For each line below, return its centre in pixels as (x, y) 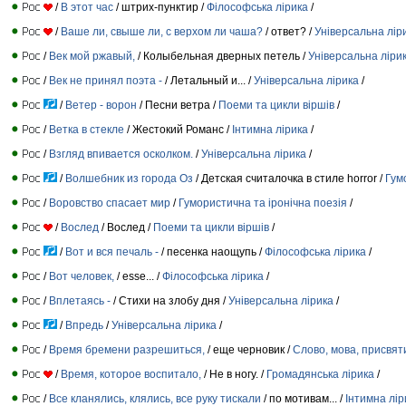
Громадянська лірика (320, 374)
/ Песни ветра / (178, 105)
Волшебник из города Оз (129, 178)
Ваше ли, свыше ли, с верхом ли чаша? (162, 31)
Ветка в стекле (87, 129)
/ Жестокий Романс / (178, 129)
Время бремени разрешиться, (127, 349)
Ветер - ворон (101, 105)
